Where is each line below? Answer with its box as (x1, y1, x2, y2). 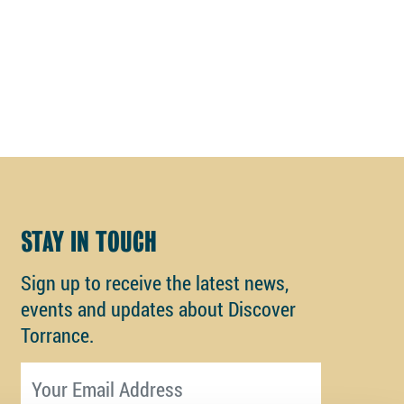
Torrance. (20, 321, 94, 348)
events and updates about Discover (20, 295, 296, 322)
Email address (19, 361, 129, 388)
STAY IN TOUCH (20, 225, 157, 258)
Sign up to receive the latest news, (20, 269, 289, 296)
